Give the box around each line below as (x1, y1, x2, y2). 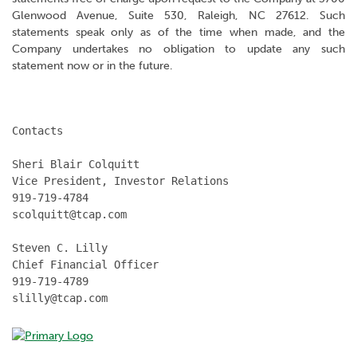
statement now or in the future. (12, 59, 173, 73)
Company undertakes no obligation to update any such (12, 42, 345, 56)
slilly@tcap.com (12, 292, 108, 304)
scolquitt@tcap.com (12, 208, 127, 221)
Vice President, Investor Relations (12, 175, 229, 187)
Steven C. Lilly (12, 241, 108, 254)
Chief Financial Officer (12, 258, 159, 271)
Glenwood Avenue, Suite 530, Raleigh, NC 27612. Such (12, 9, 345, 22)
